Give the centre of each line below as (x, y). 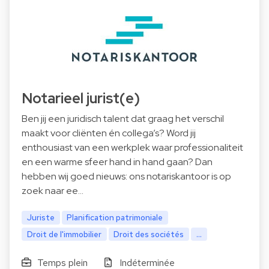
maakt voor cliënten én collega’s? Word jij (109, 133)
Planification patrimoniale (115, 217)
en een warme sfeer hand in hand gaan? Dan (117, 162)
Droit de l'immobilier (64, 234)
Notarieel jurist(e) (81, 98)
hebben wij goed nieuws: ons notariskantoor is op (126, 176)
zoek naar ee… (53, 190)
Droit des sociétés (149, 234)
